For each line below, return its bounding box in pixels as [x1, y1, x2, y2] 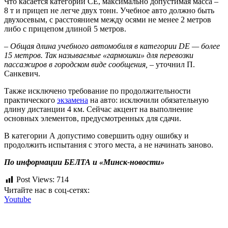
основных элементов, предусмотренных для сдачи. [4, 114, 181, 123]
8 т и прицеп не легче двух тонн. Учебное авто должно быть [4, 6, 214, 15]
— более [190, 42, 220, 51]
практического [4, 96, 57, 105]
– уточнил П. [150, 60, 195, 69]
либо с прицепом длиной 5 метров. [4, 24, 126, 34]
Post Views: [16, 175, 54, 184]
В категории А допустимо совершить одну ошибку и [4, 131, 189, 140]
